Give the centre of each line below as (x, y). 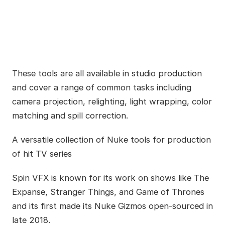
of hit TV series (42, 154)
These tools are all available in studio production (107, 74)
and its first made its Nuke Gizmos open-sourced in (112, 206)
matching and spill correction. (70, 116)
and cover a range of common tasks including (101, 88)
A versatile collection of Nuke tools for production (111, 140)
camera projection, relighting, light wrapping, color (112, 102)
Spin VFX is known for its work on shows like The (110, 178)
